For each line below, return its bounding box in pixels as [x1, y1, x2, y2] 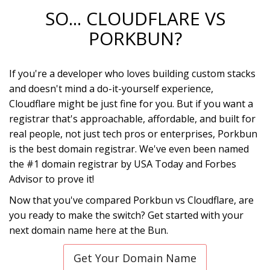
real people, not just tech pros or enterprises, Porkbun [9, 127, 257, 140]
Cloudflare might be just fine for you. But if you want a [9, 97, 253, 110]
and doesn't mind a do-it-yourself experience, [9, 82, 213, 95]
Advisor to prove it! [9, 172, 94, 186]
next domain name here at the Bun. [9, 224, 168, 237]
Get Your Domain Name [74, 251, 196, 265]
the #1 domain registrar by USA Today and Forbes [9, 157, 236, 171]
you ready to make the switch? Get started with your [9, 209, 243, 222]
